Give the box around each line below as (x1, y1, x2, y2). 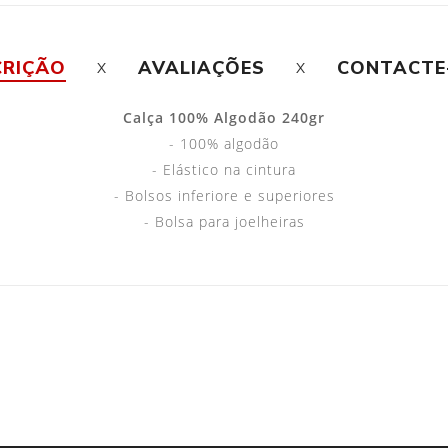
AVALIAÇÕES (137, 55, 265, 80)
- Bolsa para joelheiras (143, 211, 305, 231)
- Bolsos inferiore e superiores (113, 185, 335, 205)
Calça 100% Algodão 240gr (123, 107, 325, 127)
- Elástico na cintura (152, 159, 296, 179)
